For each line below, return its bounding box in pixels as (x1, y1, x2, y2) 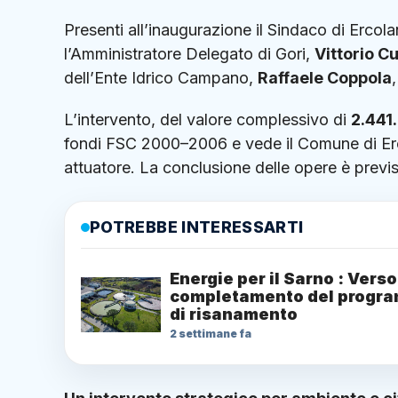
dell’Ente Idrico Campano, (64, 68, 258, 87)
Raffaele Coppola (258, 68, 392, 87)
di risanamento (170, 305, 298, 324)
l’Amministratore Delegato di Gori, (64, 44, 314, 63)
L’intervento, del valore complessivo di (64, 110, 351, 130)
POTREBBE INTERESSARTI (90, 218, 304, 237)
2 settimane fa (170, 327, 251, 341)
